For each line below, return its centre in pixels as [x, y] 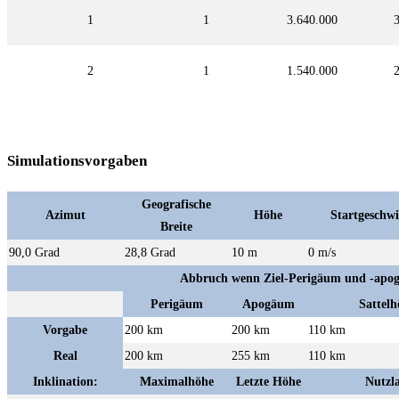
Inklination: [65, 381]
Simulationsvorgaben [77, 161]
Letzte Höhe [268, 381]
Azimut [65, 215]
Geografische [176, 204]
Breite [176, 226]
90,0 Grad [34, 252]
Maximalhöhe [176, 381]
